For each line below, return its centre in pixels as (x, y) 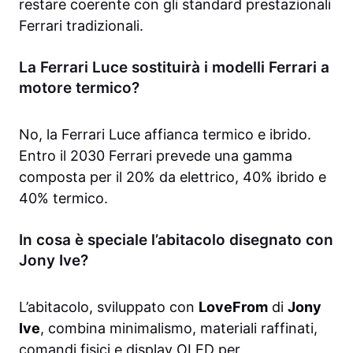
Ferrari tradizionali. (81, 26)
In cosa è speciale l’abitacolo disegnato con (176, 240)
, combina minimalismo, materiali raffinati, (179, 329)
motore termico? (79, 88)
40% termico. (63, 199)
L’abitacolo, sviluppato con (109, 307)
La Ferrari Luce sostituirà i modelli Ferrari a (174, 68)
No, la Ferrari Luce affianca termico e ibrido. (165, 135)
